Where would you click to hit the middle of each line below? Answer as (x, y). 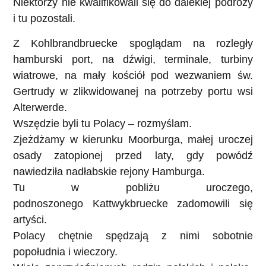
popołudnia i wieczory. (66, 251)
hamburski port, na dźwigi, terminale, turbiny (133, 59)
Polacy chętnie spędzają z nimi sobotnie (133, 235)
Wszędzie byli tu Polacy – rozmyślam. (103, 123)
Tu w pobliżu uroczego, (133, 187)
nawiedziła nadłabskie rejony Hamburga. (109, 171)
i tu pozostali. (45, 19)
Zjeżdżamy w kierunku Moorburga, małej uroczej (133, 139)
